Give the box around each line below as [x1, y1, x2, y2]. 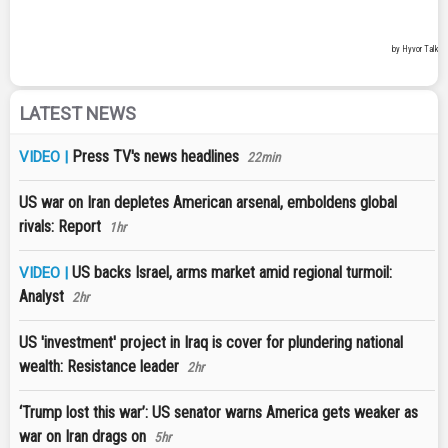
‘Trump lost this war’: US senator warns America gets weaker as [19, 403, 418, 423]
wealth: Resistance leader [19, 357, 179, 377]
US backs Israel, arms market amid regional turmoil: [72, 263, 392, 283]
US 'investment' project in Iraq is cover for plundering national [19, 333, 403, 353]
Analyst [19, 287, 64, 307]
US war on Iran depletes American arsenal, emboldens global [19, 193, 397, 213]
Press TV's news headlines [72, 147, 239, 167]
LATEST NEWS [20, 103, 136, 125]
